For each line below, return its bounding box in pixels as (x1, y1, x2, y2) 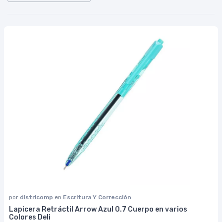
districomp (20, 194, 55, 201)
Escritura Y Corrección (63, 194, 131, 201)
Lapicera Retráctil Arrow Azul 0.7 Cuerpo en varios (9, 205, 187, 214)
